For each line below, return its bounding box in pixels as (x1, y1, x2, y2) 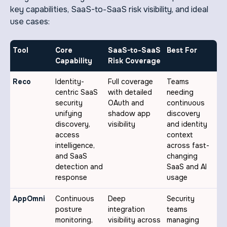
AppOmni (13, 194, 45, 204)
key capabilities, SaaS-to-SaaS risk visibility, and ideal (10, 4, 208, 15)
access (55, 130, 80, 140)
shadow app (108, 109, 150, 119)
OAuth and (108, 98, 144, 108)
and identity (167, 120, 207, 129)
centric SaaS (55, 88, 98, 97)
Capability (55, 56, 92, 66)
